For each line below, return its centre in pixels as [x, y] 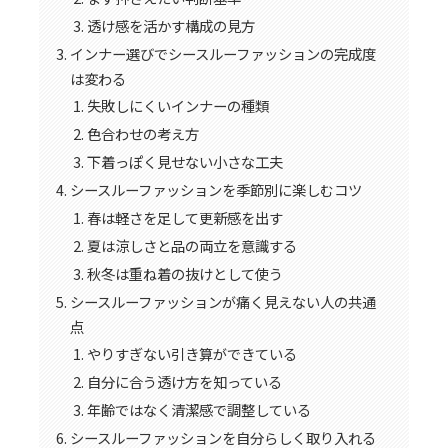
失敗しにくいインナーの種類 [178, 106]
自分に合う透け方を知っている [185, 382]
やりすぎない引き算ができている [192, 354]
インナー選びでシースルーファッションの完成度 [222, 53]
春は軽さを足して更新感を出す [185, 217]
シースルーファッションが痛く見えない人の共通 [222, 301]
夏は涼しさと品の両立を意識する [192, 245]
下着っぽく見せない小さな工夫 [185, 162]
